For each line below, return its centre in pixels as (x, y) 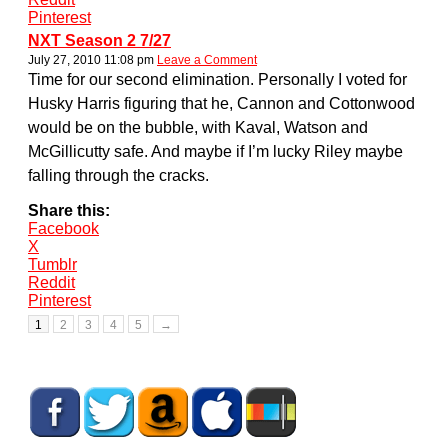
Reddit (51, 282)
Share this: (69, 210)
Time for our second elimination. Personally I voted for (217, 79)
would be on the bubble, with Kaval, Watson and (198, 127)
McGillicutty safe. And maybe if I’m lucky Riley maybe (215, 151)
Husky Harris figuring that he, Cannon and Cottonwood (221, 103)
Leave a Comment (207, 59)
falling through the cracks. (118, 175)
